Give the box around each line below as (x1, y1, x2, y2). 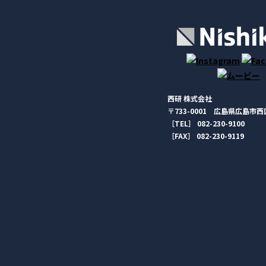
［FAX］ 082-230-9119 (167, 131, 244, 141)
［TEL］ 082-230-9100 (167, 118, 245, 129)
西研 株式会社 (167, 93, 212, 104)
